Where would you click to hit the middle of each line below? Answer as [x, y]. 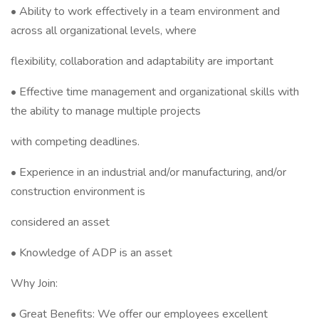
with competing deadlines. [75, 142]
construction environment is [78, 192]
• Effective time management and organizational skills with [155, 92]
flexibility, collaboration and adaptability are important [142, 61]
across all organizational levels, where [104, 31]
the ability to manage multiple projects [106, 111]
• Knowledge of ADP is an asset [91, 253]
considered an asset [60, 222]
